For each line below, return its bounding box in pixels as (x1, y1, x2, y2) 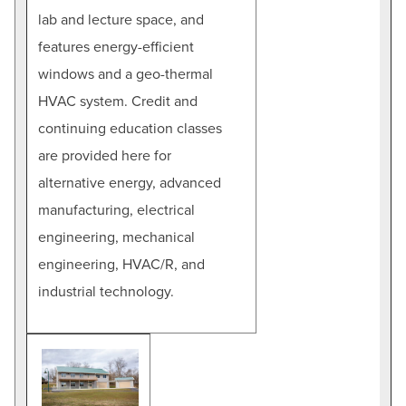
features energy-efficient (38, 37, 194, 56)
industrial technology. (38, 282, 174, 301)
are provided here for (38, 146, 171, 165)
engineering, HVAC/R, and (38, 255, 205, 274)
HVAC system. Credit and (38, 92, 198, 111)
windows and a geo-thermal (38, 64, 213, 83)
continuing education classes (38, 119, 222, 138)
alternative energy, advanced (38, 173, 221, 192)
